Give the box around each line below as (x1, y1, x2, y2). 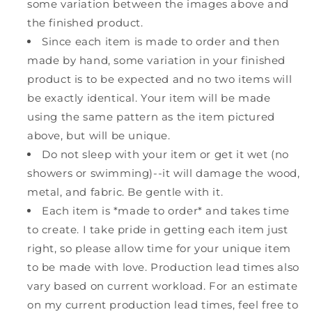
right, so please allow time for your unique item (27, 241, 291, 255)
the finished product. (27, 15, 143, 29)
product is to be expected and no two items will (27, 72, 292, 86)
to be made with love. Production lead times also (27, 260, 299, 274)
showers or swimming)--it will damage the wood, (27, 166, 300, 180)
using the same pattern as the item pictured (27, 109, 275, 123)
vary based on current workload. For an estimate (27, 279, 298, 292)
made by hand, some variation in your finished (27, 53, 286, 67)
